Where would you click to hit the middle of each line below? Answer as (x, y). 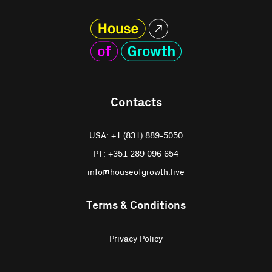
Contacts (136, 103)
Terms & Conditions (136, 206)
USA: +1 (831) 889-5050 (136, 136)
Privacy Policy (136, 240)
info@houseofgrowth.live (136, 173)
